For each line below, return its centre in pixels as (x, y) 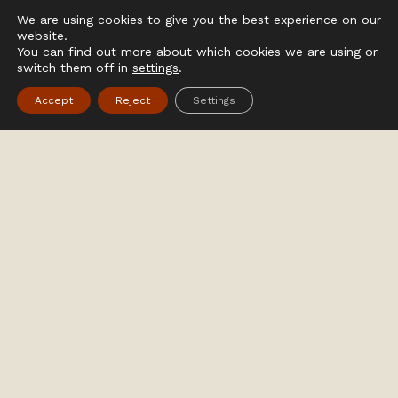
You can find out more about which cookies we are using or (197, 52)
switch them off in (75, 68)
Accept (54, 100)
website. (42, 36)
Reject (133, 100)
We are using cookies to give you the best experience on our (199, 20)
